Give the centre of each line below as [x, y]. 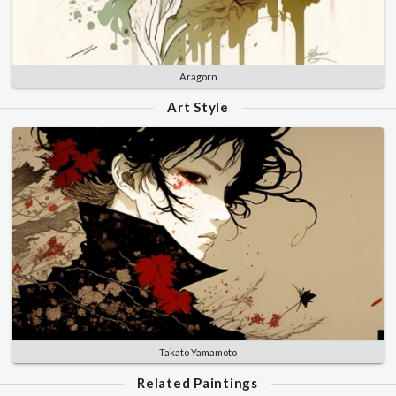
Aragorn [198, 77]
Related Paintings [198, 382]
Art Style [198, 107]
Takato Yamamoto [198, 352]
